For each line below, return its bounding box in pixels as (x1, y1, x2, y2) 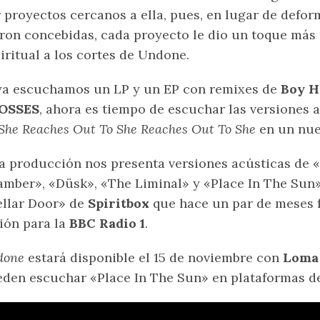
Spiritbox (88, 195, 153, 212)
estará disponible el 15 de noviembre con (28, 249, 279, 266)
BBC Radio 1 (66, 215, 145, 232)
